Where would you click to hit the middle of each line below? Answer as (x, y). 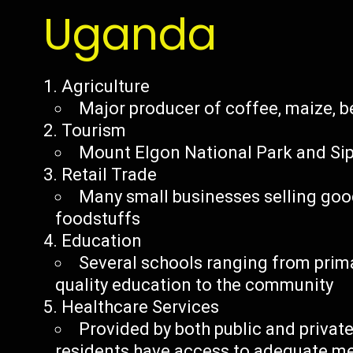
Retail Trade (110, 175)
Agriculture (106, 86)
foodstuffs (98, 219)
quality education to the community (195, 285)
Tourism (94, 130)
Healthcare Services (141, 307)
